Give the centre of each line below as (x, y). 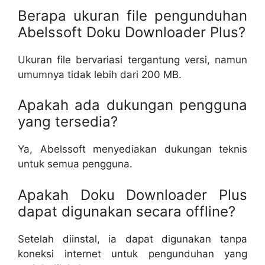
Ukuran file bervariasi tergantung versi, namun (132, 59)
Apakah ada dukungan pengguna (132, 105)
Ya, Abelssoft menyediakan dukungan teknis (132, 149)
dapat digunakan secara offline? (127, 211)
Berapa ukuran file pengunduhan (132, 15)
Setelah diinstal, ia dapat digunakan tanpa (132, 239)
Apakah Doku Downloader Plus (132, 195)
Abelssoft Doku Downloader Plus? (132, 32)
